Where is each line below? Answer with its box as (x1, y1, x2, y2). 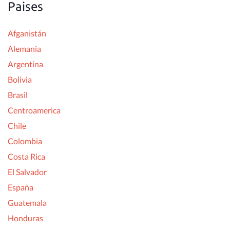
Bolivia (8, 74, 32, 84)
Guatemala (8, 197, 47, 207)
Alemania (8, 43, 41, 53)
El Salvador (8, 166, 47, 177)
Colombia (8, 136, 42, 146)
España (8, 182, 33, 192)
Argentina (8, 59, 43, 69)
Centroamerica (8, 105, 61, 115)
